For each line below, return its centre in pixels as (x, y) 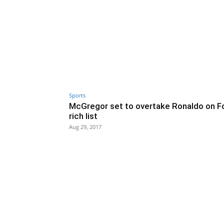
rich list (83, 116)
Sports (77, 95)
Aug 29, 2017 (85, 126)
